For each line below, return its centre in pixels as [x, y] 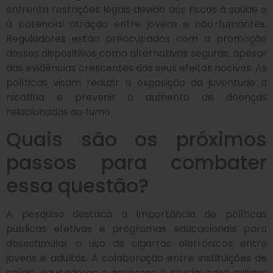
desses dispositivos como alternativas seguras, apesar [136, 53]
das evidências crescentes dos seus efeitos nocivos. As [136, 68]
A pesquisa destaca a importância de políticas [136, 214]
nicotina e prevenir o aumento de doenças [136, 97]
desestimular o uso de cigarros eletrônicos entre [136, 244]
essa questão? [77, 186]
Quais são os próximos [136, 140]
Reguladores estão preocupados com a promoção [136, 38]
